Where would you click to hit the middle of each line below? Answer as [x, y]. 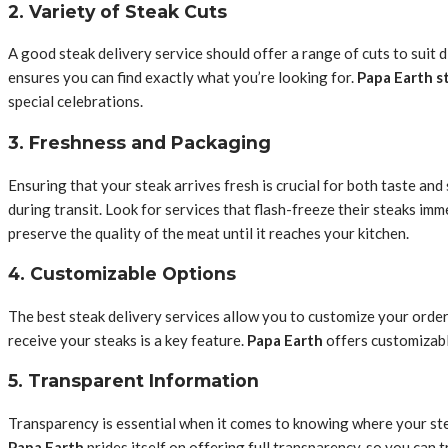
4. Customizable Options [122, 274]
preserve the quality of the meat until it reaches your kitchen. [208, 232]
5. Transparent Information [133, 381]
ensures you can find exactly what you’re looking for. [182, 77]
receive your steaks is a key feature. [127, 339]
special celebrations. [75, 101]
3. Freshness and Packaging [139, 142]
